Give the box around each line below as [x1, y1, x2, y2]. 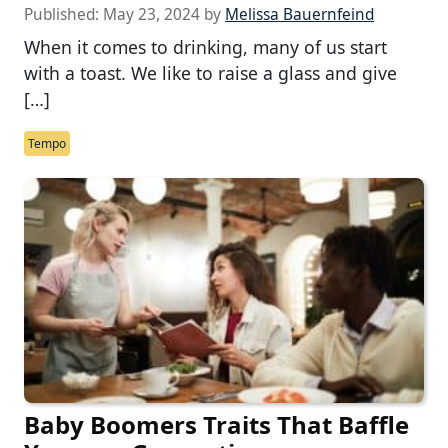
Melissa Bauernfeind [225, 4, 374, 26]
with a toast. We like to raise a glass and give [24, 61, 397, 86]
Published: [24, 4, 103, 26]
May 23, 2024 [103, 4, 200, 26]
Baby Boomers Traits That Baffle [24, 408, 409, 442]
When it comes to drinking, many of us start [24, 35, 387, 60]
